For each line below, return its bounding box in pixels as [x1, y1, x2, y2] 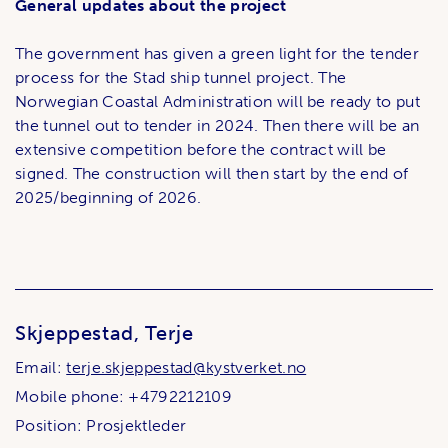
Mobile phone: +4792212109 [15, 387, 232, 407]
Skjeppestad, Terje [15, 321, 194, 346]
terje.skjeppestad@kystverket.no [66, 358, 307, 378]
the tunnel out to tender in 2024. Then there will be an [15, 116, 420, 136]
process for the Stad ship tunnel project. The [15, 68, 347, 88]
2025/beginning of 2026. [15, 188, 202, 208]
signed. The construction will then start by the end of [15, 164, 409, 184]
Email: [15, 358, 67, 378]
